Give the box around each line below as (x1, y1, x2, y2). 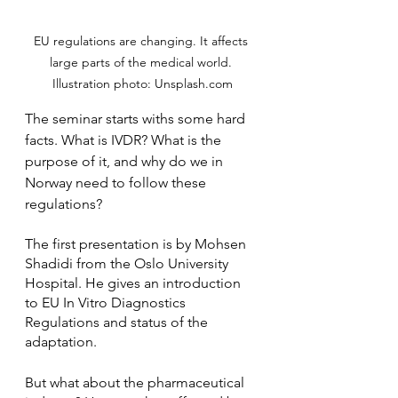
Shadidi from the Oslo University (25, 255, 232, 273)
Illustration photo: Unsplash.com (52, 76, 233, 92)
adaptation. (25, 333, 100, 351)
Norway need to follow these (25, 174, 210, 192)
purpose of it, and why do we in (25, 153, 227, 171)
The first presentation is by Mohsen (25, 235, 250, 253)
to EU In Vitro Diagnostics (25, 294, 189, 312)
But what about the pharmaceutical (25, 374, 248, 392)
